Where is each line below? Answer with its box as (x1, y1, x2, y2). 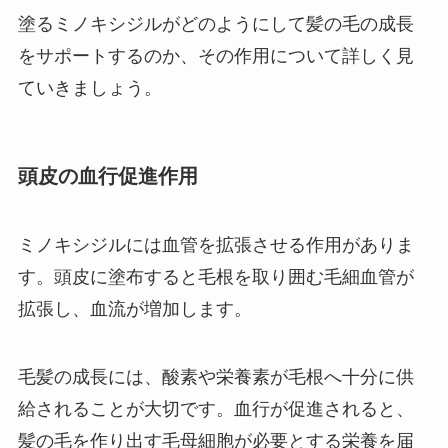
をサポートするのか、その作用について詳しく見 (17, 45, 414, 66)
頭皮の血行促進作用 (17, 164, 198, 187)
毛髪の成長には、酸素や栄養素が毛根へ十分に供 (17, 367, 414, 388)
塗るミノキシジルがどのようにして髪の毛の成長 (17, 13, 414, 34)
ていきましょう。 (17, 77, 162, 98)
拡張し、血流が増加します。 (17, 299, 252, 320)
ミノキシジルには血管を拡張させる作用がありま (17, 235, 414, 256)
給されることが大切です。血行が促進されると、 (17, 399, 414, 420)
